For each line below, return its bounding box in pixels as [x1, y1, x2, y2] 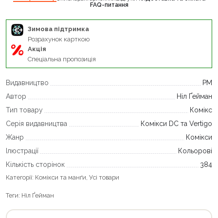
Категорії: [6, 173, 35, 181]
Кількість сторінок [6, 160, 65, 168]
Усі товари [89, 173, 119, 181]
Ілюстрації [6, 146, 38, 155]
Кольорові [178, 146, 212, 155]
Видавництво [6, 78, 49, 87]
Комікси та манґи [35, 173, 86, 181]
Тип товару [6, 106, 43, 114]
